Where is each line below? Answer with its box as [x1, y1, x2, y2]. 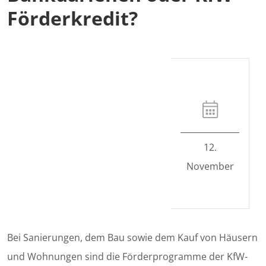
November [186, 159, 234, 173]
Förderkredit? [7, 5, 138, 31]
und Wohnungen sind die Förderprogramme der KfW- [7, 250, 248, 264]
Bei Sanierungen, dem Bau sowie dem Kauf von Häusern [7, 231, 258, 245]
